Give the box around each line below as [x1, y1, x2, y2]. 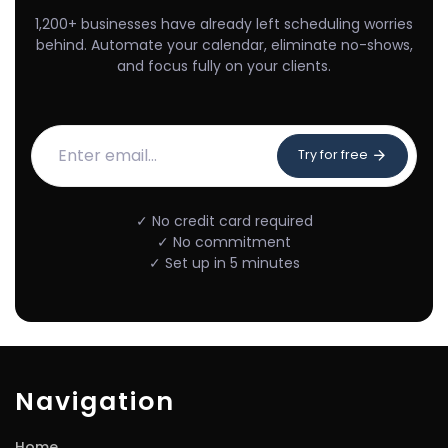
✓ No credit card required [135, 211, 313, 232]
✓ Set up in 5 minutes [148, 253, 300, 274]
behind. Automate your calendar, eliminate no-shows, [35, 35, 413, 56]
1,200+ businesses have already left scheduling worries [35, 14, 413, 35]
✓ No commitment [157, 232, 291, 253]
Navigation [15, 384, 175, 420]
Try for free [298, 146, 371, 164]
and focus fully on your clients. [117, 56, 331, 77]
